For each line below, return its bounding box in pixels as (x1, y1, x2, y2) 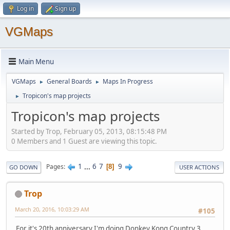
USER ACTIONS (179, 163, 219, 171)
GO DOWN (9, 163, 38, 171)
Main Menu (18, 56, 54, 66)
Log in (17, 4, 34, 13)
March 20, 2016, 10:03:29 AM (15, 205, 89, 213)
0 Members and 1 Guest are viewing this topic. (11, 136, 157, 146)
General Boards (47, 77, 92, 86)
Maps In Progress (103, 77, 153, 86)
